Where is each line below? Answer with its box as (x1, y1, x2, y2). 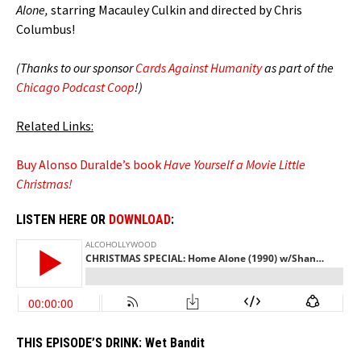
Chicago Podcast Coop (16, 79, 135, 96)
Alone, (16, 2, 51, 19)
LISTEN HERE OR (16, 212, 109, 228)
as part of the (262, 60, 334, 77)
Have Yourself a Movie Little (164, 156, 305, 173)
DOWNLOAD (109, 212, 171, 228)
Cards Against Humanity (135, 60, 262, 77)
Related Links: (16, 118, 93, 135)
